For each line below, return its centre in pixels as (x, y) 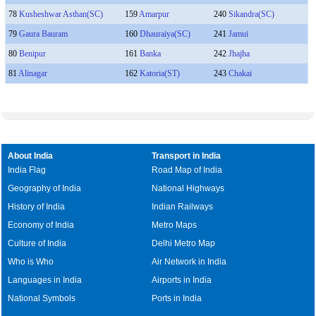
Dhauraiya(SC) (165, 34)
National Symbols (42, 298)
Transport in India (187, 156)
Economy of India (41, 225)
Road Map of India (187, 170)
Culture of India (37, 243)
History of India (37, 207)
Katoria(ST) (159, 73)
